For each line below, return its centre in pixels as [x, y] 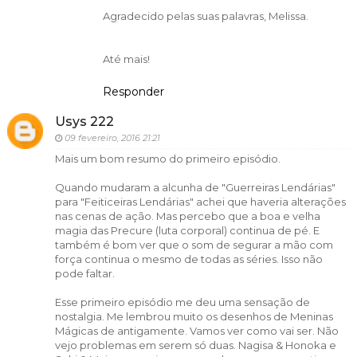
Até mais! [126, 59]
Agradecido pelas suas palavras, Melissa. [205, 16]
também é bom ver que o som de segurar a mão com [194, 244]
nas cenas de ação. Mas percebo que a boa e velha [187, 216]
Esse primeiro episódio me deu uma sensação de [182, 302]
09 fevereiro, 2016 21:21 [112, 137]
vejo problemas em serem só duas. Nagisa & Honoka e [195, 345]
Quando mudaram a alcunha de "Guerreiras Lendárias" [195, 187]
